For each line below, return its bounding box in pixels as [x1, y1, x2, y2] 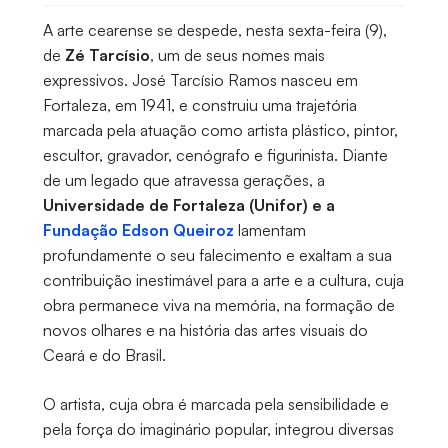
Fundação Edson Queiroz [42, 219, 234, 240]
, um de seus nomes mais [149, 44, 325, 65]
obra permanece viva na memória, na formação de [42, 294, 395, 315]
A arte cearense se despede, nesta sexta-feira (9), [42, 19, 387, 40]
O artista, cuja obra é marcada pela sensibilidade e [42, 393, 389, 414]
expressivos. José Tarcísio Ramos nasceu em [42, 69, 358, 90]
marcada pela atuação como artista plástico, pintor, [42, 119, 398, 140]
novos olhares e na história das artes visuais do [42, 319, 368, 340]
